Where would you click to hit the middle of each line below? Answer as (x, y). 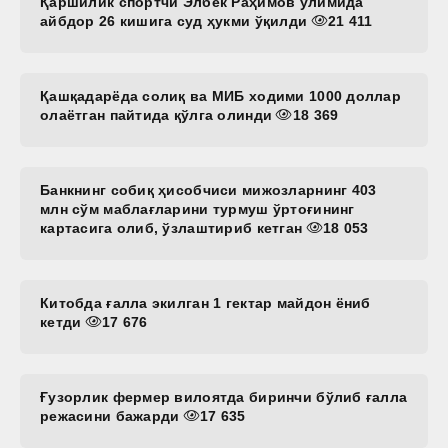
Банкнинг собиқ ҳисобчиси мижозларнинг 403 (208, 189)
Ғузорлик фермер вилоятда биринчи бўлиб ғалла (224, 396)
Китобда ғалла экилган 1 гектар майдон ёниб (205, 302)
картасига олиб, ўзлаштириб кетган (173, 227)
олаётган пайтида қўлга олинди (158, 114)
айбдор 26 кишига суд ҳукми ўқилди (176, 20)
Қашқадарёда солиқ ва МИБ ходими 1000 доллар (221, 95)
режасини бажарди (112, 415)
